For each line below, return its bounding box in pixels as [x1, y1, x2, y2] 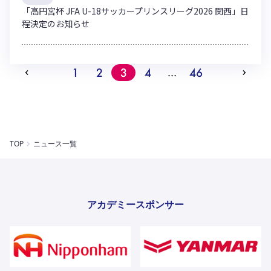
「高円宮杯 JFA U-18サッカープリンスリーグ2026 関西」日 [22, 5, 249, 17]
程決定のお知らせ [22, 18, 90, 30]
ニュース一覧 [33, 139, 77, 149]
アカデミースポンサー [87, 198, 184, 211]
